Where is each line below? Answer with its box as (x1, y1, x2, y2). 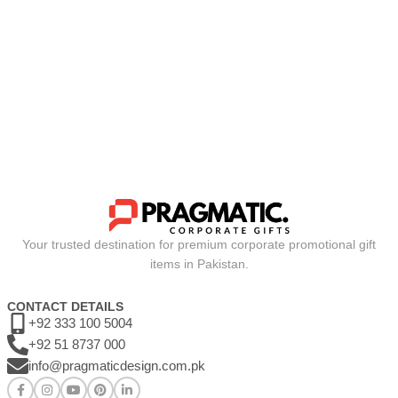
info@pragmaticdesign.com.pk (28, 358, 205, 374)
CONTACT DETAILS (7, 299, 123, 314)
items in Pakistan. (149, 257, 249, 272)
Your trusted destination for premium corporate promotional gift (22, 237, 376, 252)
